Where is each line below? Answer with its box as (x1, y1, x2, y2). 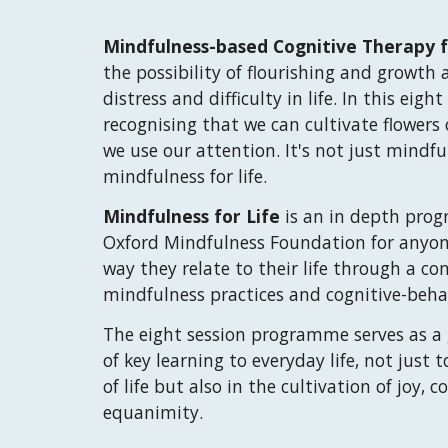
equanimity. (102, 400, 208, 424)
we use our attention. (102, 138, 280, 162)
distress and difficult (102, 86, 273, 110)
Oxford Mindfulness (102, 230, 270, 254)
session (186, 322, 246, 346)
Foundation (269, 230, 366, 254)
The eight (102, 322, 187, 346)
